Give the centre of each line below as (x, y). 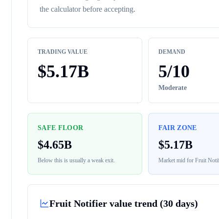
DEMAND (172, 52)
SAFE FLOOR (61, 128)
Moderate (172, 88)
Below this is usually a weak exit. (76, 160)
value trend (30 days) (153, 203)
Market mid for (176, 160)
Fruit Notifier (78, 203)
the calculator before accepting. (88, 9)
